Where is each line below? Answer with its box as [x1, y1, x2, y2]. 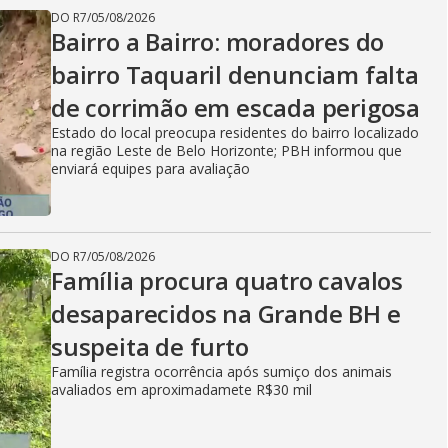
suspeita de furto [51, 330, 249, 363]
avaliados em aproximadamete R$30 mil [51, 380, 312, 399]
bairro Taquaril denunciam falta [51, 58, 419, 91]
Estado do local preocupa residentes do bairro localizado [51, 123, 419, 142]
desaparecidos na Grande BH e [51, 297, 401, 330]
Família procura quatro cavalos [51, 264, 403, 297]
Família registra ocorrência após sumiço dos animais [51, 362, 392, 381]
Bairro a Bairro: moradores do [51, 25, 385, 58]
